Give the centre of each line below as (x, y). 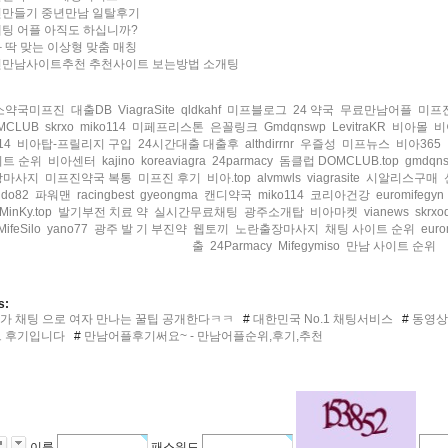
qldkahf (201, 110)
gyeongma (168, 195)
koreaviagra (173, 161)
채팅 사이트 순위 (370, 229)
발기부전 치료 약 (103, 212)
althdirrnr (269, 144)
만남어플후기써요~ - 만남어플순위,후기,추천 (201, 336)
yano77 (67, 229)
